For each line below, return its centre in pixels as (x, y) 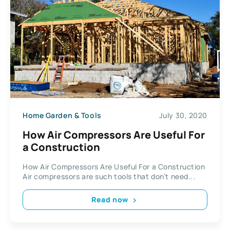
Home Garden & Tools (62, 115)
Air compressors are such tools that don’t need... (109, 176)
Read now (110, 199)
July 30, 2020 (183, 115)
